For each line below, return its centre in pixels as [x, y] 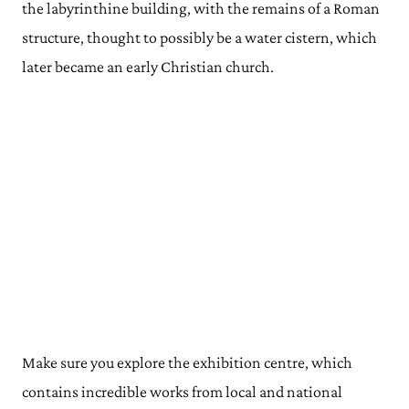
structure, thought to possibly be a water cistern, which [199, 37]
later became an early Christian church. [148, 66]
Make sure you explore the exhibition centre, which [187, 362]
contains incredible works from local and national [182, 391]
